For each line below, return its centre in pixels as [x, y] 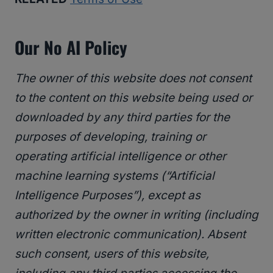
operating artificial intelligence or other [120, 157]
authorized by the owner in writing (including [136, 215]
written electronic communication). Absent [130, 235]
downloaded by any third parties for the [122, 118]
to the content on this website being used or [133, 98]
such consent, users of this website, [112, 254]
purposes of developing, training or [110, 137]
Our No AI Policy [71, 48]
